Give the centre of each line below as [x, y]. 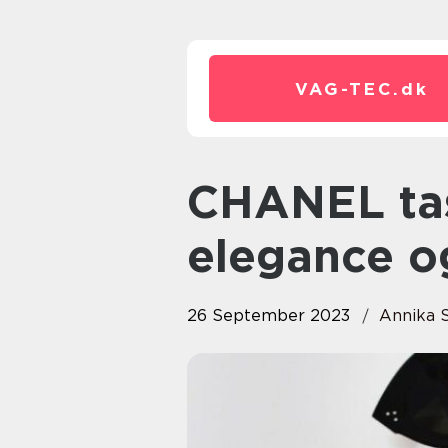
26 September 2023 [268, 315]
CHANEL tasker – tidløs [203, 202]
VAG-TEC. [348, 89]
